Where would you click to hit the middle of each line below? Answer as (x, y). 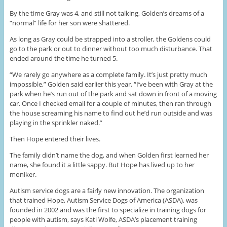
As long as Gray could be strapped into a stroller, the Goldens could (110, 39)
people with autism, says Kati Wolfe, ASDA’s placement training (103, 220)
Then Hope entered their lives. (55, 139)
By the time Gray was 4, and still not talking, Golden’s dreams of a (107, 13)
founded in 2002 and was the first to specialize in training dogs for (108, 210)
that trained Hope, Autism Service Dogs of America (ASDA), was (103, 200)
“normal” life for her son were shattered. (69, 23)
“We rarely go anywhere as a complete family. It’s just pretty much (108, 75)
